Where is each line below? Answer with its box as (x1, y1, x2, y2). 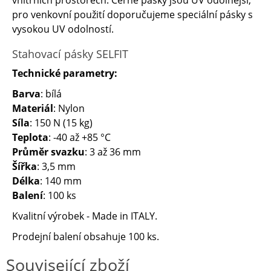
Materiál (12, 102, 53, 115)
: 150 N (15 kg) (30, 116, 93, 129)
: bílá (41, 87, 62, 100)
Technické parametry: (12, 67, 117, 80)
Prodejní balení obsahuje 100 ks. (12, 230, 159, 243)
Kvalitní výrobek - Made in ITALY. (12, 209, 157, 223)
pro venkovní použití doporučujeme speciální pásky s (12, 8, 253, 21)
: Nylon (53, 102, 85, 115)
